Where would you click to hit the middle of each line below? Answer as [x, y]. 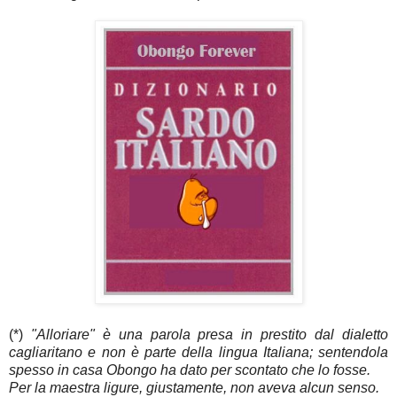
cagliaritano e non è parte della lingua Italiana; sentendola [198, 353]
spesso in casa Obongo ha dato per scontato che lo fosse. [191, 370]
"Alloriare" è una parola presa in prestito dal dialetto [210, 335]
